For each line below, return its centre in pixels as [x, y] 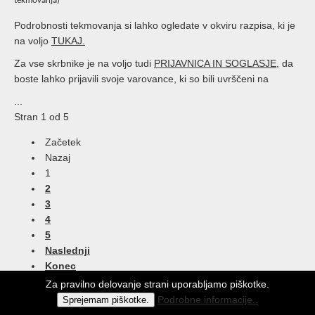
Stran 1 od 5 [41, 117]
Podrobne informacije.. [208, 300]
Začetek [63, 142]
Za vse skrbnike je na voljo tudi [84, 64]
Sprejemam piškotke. [106, 300]
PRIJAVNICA [182, 64]
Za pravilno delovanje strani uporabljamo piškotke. [157, 284]
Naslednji [67, 251]
